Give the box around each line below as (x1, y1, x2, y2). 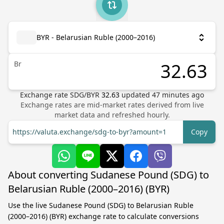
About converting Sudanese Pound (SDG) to (8, 168, 209, 181)
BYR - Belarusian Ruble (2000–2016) (36, 32, 155, 42)
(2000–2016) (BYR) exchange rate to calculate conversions (8, 211, 199, 221)
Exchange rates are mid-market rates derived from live (20, 100, 204, 109)
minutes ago (160, 90, 204, 99)
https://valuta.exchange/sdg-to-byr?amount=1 (12, 127, 166, 136)
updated (121, 90, 152, 99)
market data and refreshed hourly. (54, 110, 170, 119)
